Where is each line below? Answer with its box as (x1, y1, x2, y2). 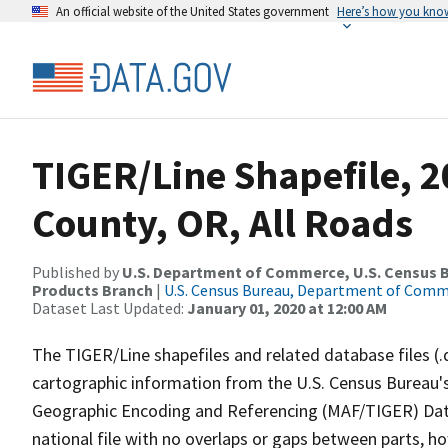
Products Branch (32, 280, 153, 300)
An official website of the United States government (56, 3, 329, 19)
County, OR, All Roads (32, 198, 413, 248)
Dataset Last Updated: (32, 298, 187, 318)
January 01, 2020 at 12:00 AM (187, 298, 387, 318)
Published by (32, 262, 122, 282)
